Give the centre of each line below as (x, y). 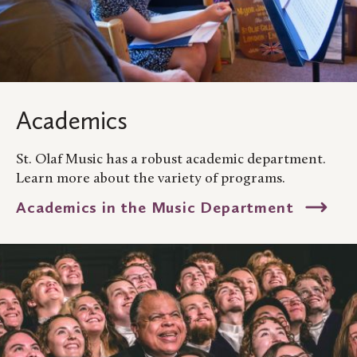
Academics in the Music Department (157, 207)
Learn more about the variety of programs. (151, 178)
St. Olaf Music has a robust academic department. (171, 159)
